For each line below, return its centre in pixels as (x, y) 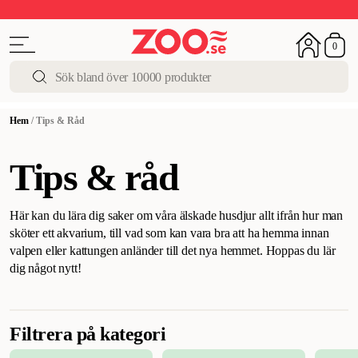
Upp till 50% (49, 10)
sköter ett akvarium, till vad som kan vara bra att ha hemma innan (169, 233)
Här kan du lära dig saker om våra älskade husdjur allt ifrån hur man (177, 215)
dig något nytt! (47, 268)
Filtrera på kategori (88, 334)
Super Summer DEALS (186, 10)
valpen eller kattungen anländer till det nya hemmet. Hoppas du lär (173, 251)
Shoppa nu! (322, 10)
